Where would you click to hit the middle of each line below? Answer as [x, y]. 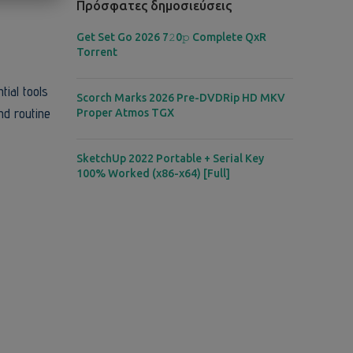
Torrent [97, 52]
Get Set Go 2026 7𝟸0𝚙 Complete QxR [171, 37]
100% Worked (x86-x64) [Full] [153, 173]
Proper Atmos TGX [125, 113]
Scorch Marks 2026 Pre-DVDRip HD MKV [180, 98]
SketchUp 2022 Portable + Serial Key [170, 158]
